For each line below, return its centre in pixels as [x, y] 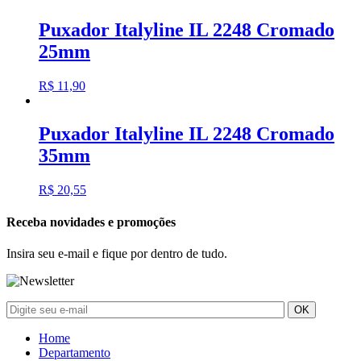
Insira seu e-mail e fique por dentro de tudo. [117, 253]
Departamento [75, 352]
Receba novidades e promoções [91, 222]
